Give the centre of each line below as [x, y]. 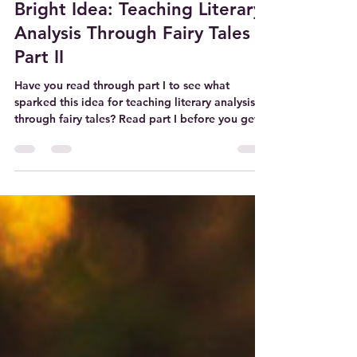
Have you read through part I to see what [122, 114]
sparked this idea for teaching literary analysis [135, 131]
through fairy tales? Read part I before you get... [141, 147]
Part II [39, 86]
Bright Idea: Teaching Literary [138, 38]
